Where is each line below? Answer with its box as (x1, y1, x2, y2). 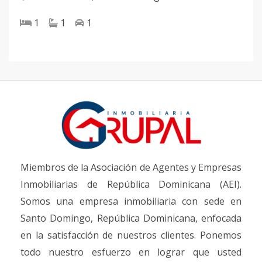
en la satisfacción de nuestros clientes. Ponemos (20, 229, 242, 242)
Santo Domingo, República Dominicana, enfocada (20, 212, 242, 225)
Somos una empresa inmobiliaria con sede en (20, 195, 242, 208)
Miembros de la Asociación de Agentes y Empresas (20, 161, 242, 174)
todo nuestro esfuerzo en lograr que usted (20, 246, 242, 259)
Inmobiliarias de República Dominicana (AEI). (20, 178, 242, 191)
